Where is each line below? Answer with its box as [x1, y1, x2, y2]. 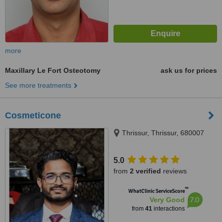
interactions [152, 205, 185, 212]
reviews [161, 167, 187, 175]
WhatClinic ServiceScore [128, 188, 185, 194]
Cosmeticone [5, 111, 61, 120]
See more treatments [5, 81, 71, 89]
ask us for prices [161, 66, 217, 74]
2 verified [130, 167, 161, 175]
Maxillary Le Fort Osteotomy [5, 66, 101, 74]
